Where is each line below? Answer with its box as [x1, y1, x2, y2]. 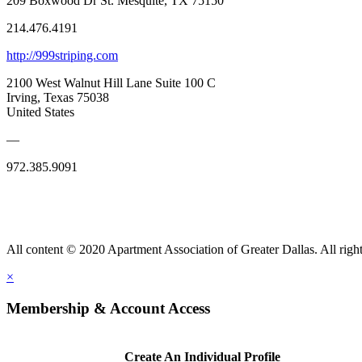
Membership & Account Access [6, 299, 210, 317]
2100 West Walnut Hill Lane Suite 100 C [6, 75, 216, 90]
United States [6, 104, 74, 119]
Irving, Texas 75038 [6, 90, 109, 104]
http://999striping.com [6, 48, 118, 62]
